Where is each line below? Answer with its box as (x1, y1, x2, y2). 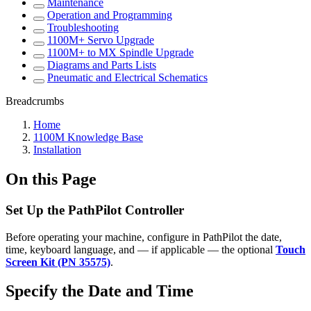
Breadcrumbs (6, 95, 64, 107)
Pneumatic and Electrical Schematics (47, 72, 208, 83)
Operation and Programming (47, 9, 172, 21)
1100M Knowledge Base (33, 131, 143, 143)
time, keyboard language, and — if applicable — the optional (6, 243, 276, 255)
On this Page (6, 169, 96, 188)
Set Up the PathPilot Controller (6, 202, 184, 217)
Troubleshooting (47, 22, 119, 33)
